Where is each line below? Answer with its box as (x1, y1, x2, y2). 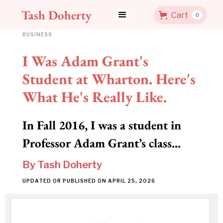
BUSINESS (22, 31, 52, 37)
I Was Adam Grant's (22, 51, 148, 71)
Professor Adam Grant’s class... (22, 135, 181, 151)
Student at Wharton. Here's (22, 69, 196, 89)
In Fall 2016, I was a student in (22, 117, 181, 133)
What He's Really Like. (22, 87, 167, 107)
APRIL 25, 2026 (108, 178, 155, 184)
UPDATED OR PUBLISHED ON (22, 178, 108, 184)
